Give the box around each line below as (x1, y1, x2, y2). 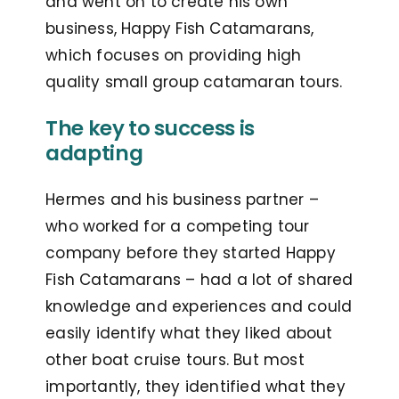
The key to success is (45, 114, 255, 143)
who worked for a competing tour (45, 216, 310, 238)
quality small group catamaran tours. (45, 71, 347, 94)
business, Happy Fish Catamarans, (45, 18, 314, 40)
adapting (45, 139, 143, 168)
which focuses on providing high (45, 45, 302, 67)
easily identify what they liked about (45, 322, 333, 345)
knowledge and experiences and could (45, 296, 353, 318)
